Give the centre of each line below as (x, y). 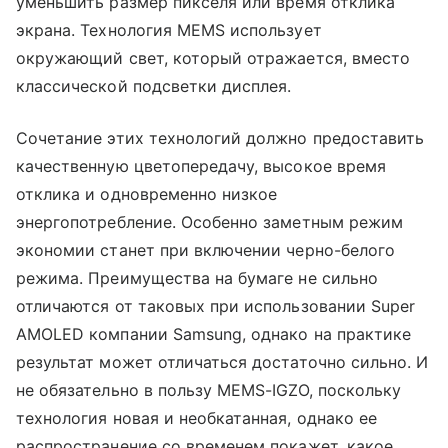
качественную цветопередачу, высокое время (201, 165)
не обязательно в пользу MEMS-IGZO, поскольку (209, 389)
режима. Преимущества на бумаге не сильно (197, 277)
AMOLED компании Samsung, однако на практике (214, 333)
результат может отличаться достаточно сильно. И (222, 361)
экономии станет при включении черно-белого (206, 249)
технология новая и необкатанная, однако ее (197, 417)
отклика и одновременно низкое (147, 193)
